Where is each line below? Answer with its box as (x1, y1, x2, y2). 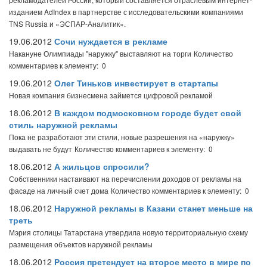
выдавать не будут (9, 144, 72, 154)
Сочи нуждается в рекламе (54, 35, 167, 47)
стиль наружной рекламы (9, 119, 117, 131)
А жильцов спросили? (54, 160, 150, 172)
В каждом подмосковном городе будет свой (54, 107, 241, 119)
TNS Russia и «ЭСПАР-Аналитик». (9, 18, 126, 29)
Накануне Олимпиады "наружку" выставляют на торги (9, 48, 191, 58)
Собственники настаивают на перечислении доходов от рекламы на (9, 173, 241, 184)
